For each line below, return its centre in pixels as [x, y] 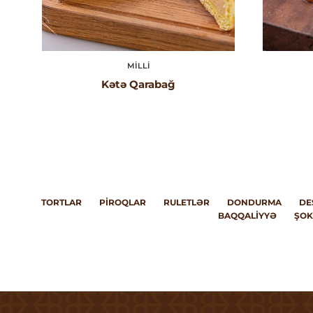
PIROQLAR [122, 202]
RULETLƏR [186, 202]
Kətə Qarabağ [138, 84]
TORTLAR [61, 202]
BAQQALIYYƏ [247, 216]
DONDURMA [254, 202]
